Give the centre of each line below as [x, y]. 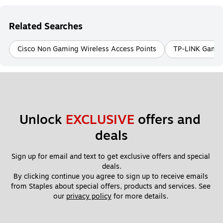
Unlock [42, 120]
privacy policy [89, 196]
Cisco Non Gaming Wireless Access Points [87, 49]
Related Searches [46, 26]
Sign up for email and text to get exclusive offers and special [111, 157]
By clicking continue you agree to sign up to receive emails [111, 176]
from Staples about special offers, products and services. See [111, 186]
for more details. [141, 196]
